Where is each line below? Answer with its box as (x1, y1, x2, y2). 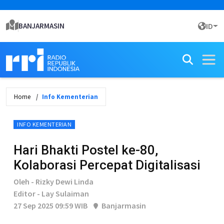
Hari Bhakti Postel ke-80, (13, 142, 158, 157)
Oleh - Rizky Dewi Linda (13, 176, 93, 186)
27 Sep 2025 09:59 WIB (13, 200, 87, 210)
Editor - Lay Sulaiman (13, 188, 89, 198)
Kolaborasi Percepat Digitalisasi (13, 157, 200, 172)
